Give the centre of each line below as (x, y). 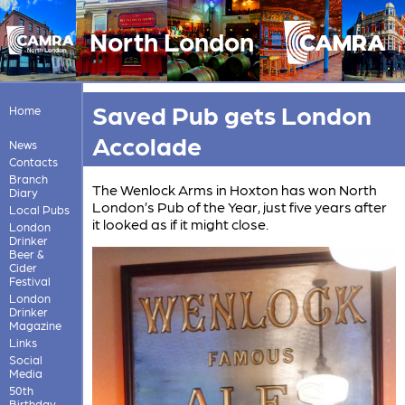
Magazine (35, 325)
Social (25, 359)
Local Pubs (39, 209)
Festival (29, 280)
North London (171, 40)
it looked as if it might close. (180, 223)
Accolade (146, 144)
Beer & (26, 253)
